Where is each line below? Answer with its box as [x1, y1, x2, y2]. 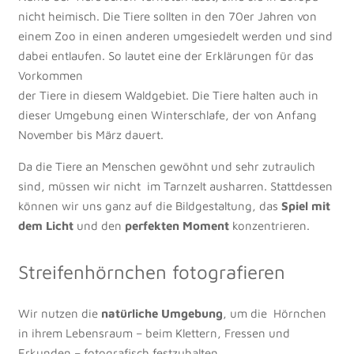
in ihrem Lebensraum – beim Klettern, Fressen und [17, 326, 290, 340]
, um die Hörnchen [222, 306, 326, 320]
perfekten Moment [124, 219, 229, 232]
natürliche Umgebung [100, 306, 223, 320]
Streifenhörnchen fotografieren [17, 261, 285, 283]
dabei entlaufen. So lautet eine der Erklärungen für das [17, 49, 314, 62]
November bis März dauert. [17, 128, 164, 141]
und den [73, 219, 125, 232]
